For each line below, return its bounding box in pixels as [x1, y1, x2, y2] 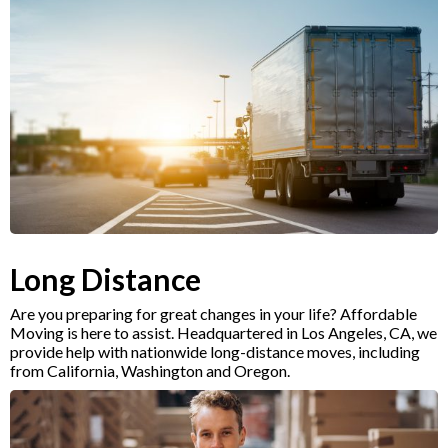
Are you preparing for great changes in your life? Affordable [10, 304, 417, 324]
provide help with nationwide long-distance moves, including [10, 342, 420, 362]
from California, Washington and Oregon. [10, 361, 290, 381]
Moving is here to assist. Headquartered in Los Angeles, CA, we [10, 323, 437, 343]
